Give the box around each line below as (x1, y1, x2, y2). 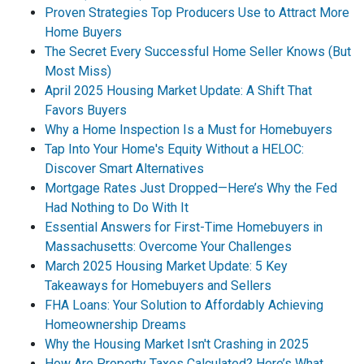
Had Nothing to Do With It (45, 200, 188, 215)
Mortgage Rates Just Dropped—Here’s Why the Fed (45, 180, 337, 196)
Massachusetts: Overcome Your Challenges (45, 239, 292, 254)
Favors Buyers (45, 102, 127, 118)
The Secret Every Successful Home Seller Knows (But (45, 44, 351, 59)
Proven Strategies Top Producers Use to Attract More (45, 5, 349, 20)
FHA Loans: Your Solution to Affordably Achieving (45, 297, 323, 313)
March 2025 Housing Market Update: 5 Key (45, 258, 288, 274)
